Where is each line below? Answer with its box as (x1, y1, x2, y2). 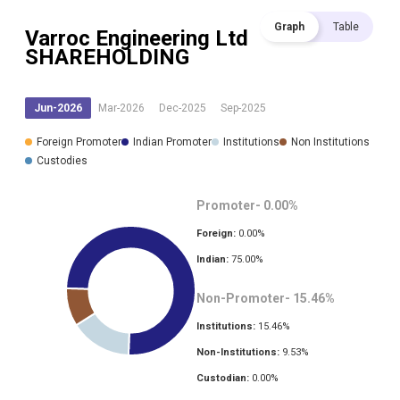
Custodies (37, 154, 87, 168)
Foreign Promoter (37, 136, 121, 149)
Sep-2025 (221, 102, 266, 115)
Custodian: (196, 372, 249, 385)
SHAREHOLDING (25, 45, 189, 71)
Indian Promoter (133, 136, 212, 149)
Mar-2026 (98, 102, 145, 115)
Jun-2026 (34, 102, 82, 115)
